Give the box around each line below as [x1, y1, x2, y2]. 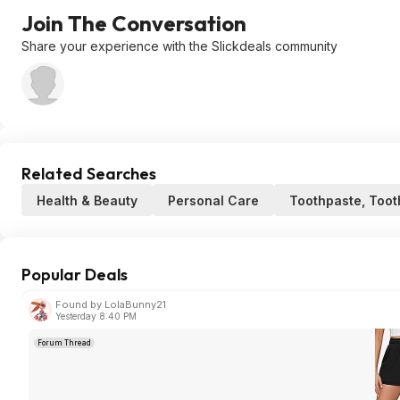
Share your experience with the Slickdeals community [21, 38, 337, 54]
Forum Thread [37, 338, 91, 347]
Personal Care [168, 193, 259, 208]
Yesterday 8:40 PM [55, 311, 137, 321]
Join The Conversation [21, 10, 246, 37]
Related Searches [21, 163, 156, 184]
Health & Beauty [37, 193, 137, 208]
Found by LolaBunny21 [55, 298, 166, 311]
